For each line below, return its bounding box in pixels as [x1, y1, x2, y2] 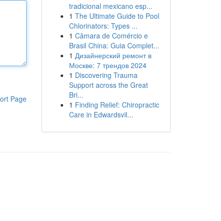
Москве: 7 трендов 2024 [69, 60, 147, 70]
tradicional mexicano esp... [69, 1, 152, 11]
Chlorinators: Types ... [69, 21, 138, 31]
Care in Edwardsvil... [69, 110, 133, 119]
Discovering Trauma [74, 70, 138, 80]
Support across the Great [69, 80, 148, 90]
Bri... [69, 90, 83, 100]
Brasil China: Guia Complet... [69, 40, 159, 50]
